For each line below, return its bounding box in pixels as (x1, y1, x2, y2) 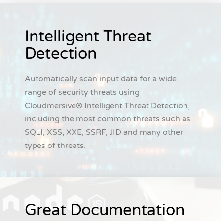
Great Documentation (25, 201, 184, 220)
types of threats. (25, 141, 86, 151)
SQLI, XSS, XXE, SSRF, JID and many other (25, 127, 183, 138)
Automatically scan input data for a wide (25, 74, 177, 84)
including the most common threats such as (25, 114, 190, 124)
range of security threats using (25, 87, 140, 98)
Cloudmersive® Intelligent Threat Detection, (25, 101, 190, 111)
